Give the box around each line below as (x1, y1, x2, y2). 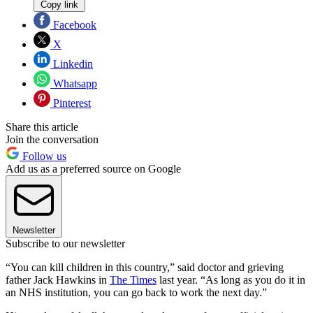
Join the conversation (6, 133, 99, 146)
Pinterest (50, 97, 91, 110)
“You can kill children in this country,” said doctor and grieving (6, 261, 284, 274)
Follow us (20, 150, 66, 163)
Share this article (6, 121, 78, 133)
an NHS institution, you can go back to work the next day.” (6, 286, 267, 299)
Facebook (50, 19, 96, 31)
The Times (110, 274, 156, 286)
